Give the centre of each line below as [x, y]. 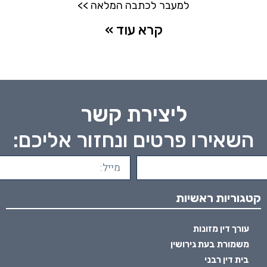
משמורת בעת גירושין [210, 244]
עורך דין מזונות [221, 229]
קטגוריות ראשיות [219, 198]
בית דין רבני [227, 260]
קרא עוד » [133, 30]
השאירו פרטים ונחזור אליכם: [133, 140]
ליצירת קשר [133, 114]
